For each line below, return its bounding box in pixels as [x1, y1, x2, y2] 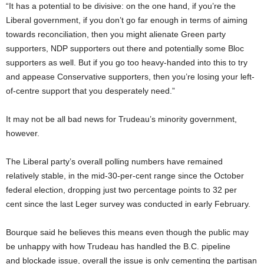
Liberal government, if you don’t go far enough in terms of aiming [6, 15, 247, 25]
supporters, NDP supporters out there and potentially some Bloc [6, 44, 244, 54]
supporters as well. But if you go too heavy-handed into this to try [6, 58, 247, 68]
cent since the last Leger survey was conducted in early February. [6, 199, 250, 209]
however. [6, 128, 39, 138]
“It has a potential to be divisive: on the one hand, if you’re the [6, 1, 236, 11]
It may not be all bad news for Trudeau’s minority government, [6, 114, 237, 124]
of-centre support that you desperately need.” [6, 86, 175, 96]
